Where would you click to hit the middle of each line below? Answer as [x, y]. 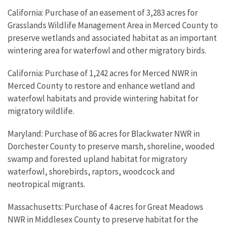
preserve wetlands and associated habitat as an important [112, 38]
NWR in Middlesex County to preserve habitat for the [103, 219]
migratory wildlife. [41, 111]
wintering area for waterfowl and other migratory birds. [107, 50]
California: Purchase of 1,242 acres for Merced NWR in [102, 73]
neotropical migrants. [46, 184]
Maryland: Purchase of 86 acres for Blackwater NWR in [104, 134]
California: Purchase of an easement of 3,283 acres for [103, 13]
